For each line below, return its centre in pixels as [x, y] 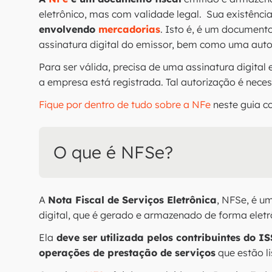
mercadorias [129, 29]
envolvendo [69, 29]
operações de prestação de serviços [127, 253]
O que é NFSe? [116, 152]
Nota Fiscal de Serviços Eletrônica [132, 200]
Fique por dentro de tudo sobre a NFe [125, 104]
